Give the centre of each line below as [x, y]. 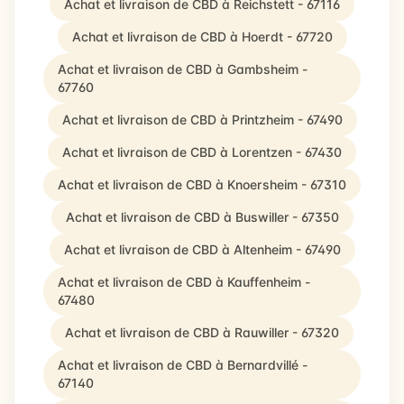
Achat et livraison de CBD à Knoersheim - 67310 [202, 184]
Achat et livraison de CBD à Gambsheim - [183, 69]
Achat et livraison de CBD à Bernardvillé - [183, 365]
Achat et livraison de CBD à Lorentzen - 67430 [202, 152]
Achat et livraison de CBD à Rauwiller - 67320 [202, 332]
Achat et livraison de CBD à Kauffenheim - [184, 282]
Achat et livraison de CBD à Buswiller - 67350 [202, 217]
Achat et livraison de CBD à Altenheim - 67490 [202, 249]
